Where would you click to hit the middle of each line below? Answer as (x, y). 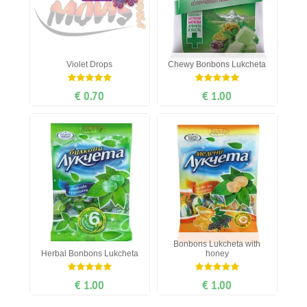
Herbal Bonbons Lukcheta (89, 254)
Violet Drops (90, 65)
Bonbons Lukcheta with (217, 244)
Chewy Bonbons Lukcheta (217, 65)
